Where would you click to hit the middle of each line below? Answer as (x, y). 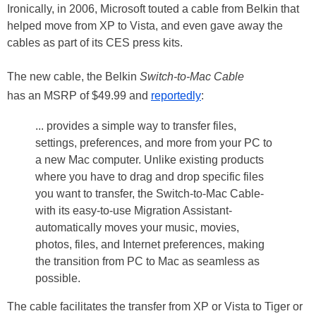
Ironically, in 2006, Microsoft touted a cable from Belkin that (153, 9)
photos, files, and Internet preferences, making (150, 244)
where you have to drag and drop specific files (150, 177)
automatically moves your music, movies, (137, 227)
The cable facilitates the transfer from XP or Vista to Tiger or (155, 306)
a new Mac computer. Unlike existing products (150, 160)
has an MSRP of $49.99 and (79, 96)
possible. (58, 278)
